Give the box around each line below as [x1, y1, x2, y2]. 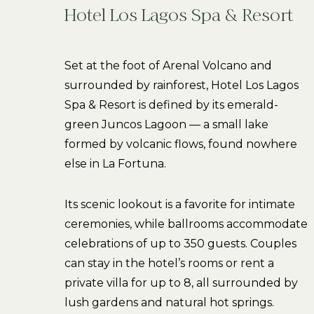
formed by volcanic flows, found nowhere [64, 137, 297, 151]
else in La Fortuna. [64, 157, 166, 170]
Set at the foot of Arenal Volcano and [64, 59, 272, 72]
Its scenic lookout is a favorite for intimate [64, 198, 295, 211]
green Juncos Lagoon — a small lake [64, 118, 268, 131]
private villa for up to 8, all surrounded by [64, 276, 298, 289]
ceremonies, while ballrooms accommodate [64, 217, 308, 231]
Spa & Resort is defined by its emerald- [64, 98, 278, 111]
